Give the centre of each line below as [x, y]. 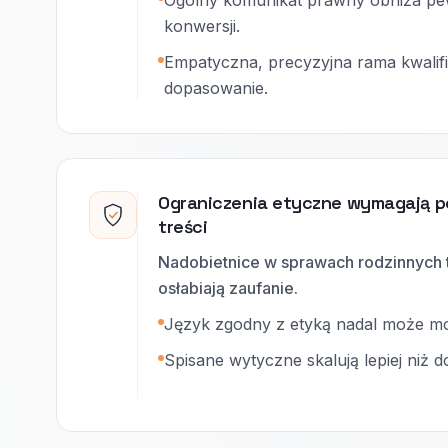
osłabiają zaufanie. [228, 288]
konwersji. [202, 26]
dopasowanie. [216, 88]
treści [183, 226]
